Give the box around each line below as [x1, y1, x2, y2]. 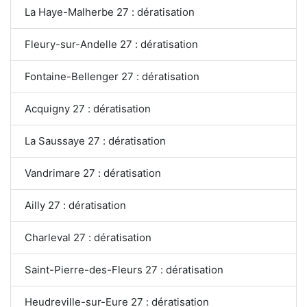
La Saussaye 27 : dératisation [25, 134, 166, 147]
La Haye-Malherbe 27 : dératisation [25, 5, 195, 19]
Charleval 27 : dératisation [25, 231, 151, 244]
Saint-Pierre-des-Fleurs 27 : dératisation [25, 263, 223, 276]
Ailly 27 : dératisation [25, 199, 126, 212]
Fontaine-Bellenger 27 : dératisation [25, 70, 199, 83]
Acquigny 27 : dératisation [25, 102, 151, 115]
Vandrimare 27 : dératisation [25, 167, 161, 180]
